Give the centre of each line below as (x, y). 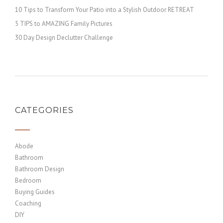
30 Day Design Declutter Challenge (64, 38)
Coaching (28, 203)
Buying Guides (35, 192)
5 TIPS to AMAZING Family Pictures (64, 24)
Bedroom (28, 180)
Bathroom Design (40, 169)
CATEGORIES (44, 110)
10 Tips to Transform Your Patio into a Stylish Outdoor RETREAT (105, 10)
